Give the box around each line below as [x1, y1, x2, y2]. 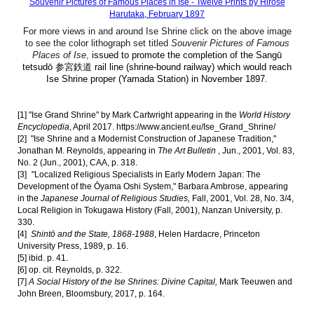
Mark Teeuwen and [217, 277, 293, 287]
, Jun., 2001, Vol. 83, [216, 146, 295, 156]
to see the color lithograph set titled [25, 38, 171, 49]
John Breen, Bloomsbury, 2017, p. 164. [18, 289, 165, 299]
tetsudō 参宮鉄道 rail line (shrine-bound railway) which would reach [22, 62, 292, 73]
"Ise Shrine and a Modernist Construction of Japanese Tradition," [29, 134, 277, 144]
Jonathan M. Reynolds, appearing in [18, 146, 158, 156]
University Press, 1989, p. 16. [18, 241, 129, 251]
